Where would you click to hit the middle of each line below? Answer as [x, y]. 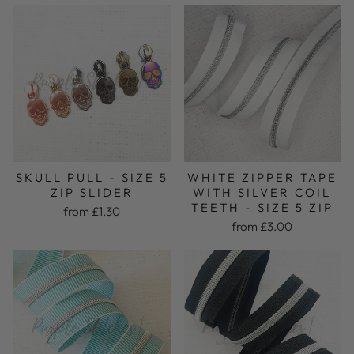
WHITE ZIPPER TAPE [262, 177]
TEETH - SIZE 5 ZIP [262, 207]
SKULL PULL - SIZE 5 [92, 177]
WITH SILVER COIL [262, 192]
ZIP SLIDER [92, 192]
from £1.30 [92, 211]
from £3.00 [262, 226]
